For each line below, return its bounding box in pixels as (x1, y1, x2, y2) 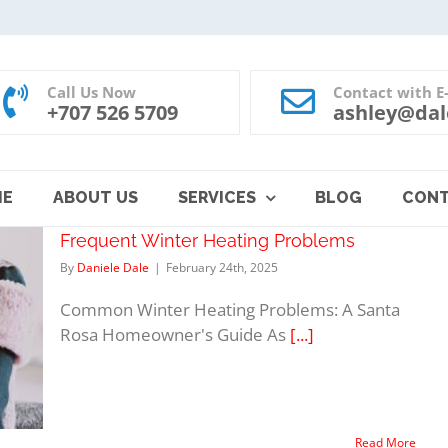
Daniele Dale (77, 258, 149, 276)
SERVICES (177, 188, 256, 208)
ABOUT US (52, 188, 138, 208)
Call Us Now (46, 81, 136, 102)
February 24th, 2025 (166, 258, 278, 276)
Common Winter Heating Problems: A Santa (60, 297, 400, 321)
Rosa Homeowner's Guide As (60, 322, 290, 346)
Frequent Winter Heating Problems (60, 229, 355, 251)
